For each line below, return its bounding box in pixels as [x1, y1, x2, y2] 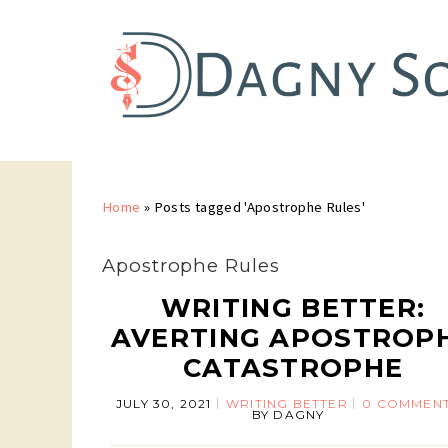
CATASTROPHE [183, 351, 404, 383]
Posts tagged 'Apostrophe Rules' [153, 197, 366, 216]
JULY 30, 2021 [116, 395, 212, 411]
